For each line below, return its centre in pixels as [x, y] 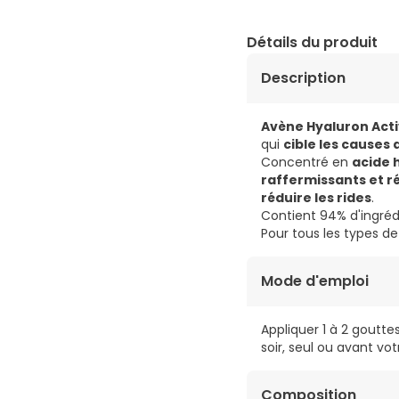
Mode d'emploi [315, 281]
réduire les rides [316, 198]
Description [303, 78]
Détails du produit [312, 43]
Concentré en [306, 163]
